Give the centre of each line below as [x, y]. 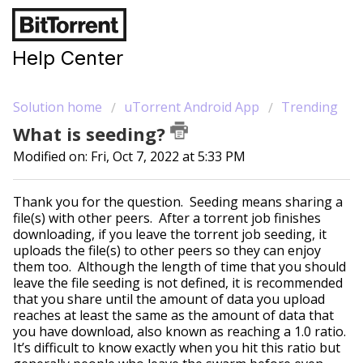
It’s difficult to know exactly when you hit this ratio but [177, 347]
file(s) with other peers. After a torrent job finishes [167, 218]
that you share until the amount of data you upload [169, 299]
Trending [310, 107]
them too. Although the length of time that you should [179, 266]
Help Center [68, 58]
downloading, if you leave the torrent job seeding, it [170, 234]
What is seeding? [92, 134]
